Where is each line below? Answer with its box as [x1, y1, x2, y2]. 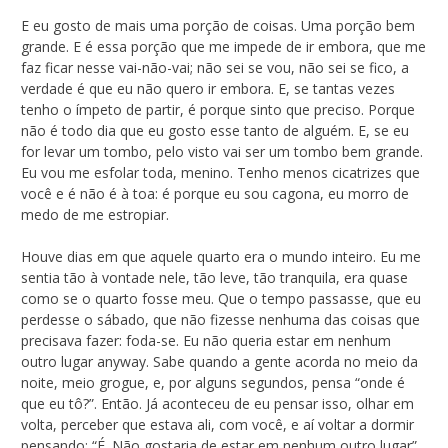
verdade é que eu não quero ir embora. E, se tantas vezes [21, 78, 395, 98]
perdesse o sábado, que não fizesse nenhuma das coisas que [21, 309, 420, 329]
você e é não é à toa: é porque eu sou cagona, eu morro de [21, 183, 409, 203]
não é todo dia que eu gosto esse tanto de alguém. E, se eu [21, 120, 409, 140]
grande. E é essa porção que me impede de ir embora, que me [21, 36, 426, 56]
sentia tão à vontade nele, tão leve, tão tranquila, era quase [21, 267, 408, 287]
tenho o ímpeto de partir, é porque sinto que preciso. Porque [21, 99, 415, 119]
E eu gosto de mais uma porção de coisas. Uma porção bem [21, 15, 415, 35]
